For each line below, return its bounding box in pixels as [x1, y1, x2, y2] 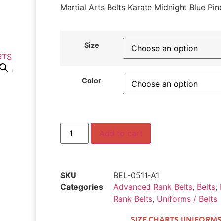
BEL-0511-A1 [113, 170, 159, 181]
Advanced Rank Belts [113, 182, 192, 192]
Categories [60, 182, 103, 192]
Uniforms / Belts [157, 194, 217, 204]
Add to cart [99, 128, 143, 139]
